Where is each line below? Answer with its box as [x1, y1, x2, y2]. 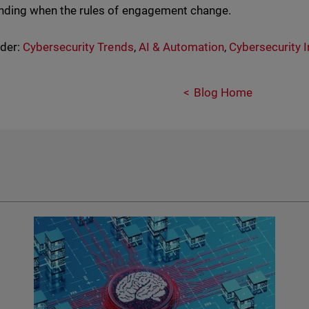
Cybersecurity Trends [23, 40, 134, 54]
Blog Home [193, 86, 252, 99]
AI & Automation [138, 40, 224, 54]
